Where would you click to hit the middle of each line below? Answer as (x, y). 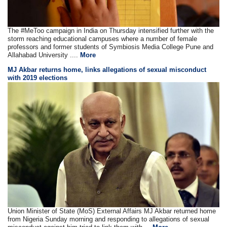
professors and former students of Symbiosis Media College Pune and (111, 47)
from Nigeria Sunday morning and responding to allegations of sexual (109, 219)
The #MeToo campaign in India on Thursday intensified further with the (111, 31)
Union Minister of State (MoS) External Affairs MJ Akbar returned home (112, 211)
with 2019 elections (38, 78)
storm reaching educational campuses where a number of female (103, 39)
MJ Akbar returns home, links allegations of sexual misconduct (107, 70)
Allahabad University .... (44, 55)
